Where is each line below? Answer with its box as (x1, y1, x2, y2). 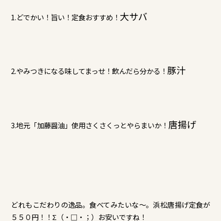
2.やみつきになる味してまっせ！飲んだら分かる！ (11, 66, 168, 76)
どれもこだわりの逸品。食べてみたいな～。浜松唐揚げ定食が (11, 199, 210, 210)
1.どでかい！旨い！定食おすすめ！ (11, 11, 120, 22)
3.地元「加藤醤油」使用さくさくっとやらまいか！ (11, 119, 169, 130)
